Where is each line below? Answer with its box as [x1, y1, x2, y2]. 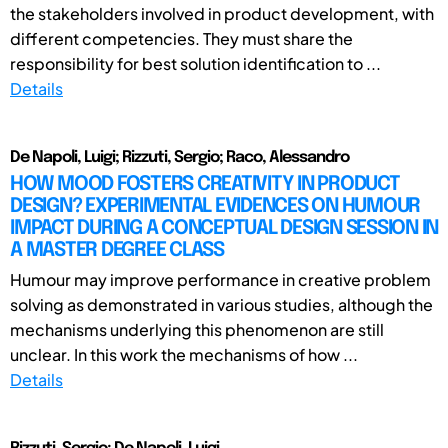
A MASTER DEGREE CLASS [10, 239, 224, 261]
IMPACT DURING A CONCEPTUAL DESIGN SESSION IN [10, 217, 438, 239]
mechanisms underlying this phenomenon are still [10, 318, 384, 340]
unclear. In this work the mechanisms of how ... [10, 343, 358, 365]
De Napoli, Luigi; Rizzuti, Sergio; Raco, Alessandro [10, 148, 349, 166]
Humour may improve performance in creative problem [10, 268, 431, 290]
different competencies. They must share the [10, 27, 353, 49]
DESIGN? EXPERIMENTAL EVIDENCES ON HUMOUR [10, 195, 420, 217]
